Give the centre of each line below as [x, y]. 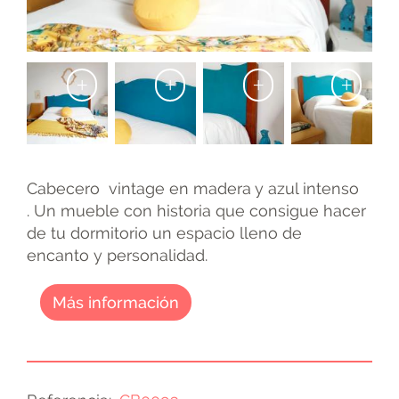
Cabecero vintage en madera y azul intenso [193, 189]
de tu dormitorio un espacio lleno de [164, 233]
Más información [116, 303]
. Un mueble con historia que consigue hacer [196, 211]
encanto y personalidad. [117, 256]
